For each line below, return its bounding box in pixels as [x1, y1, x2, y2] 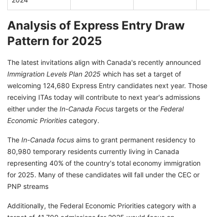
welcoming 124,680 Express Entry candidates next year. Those [7, 81, 207, 90]
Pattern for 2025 [7, 34, 102, 48]
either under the [7, 105, 60, 113]
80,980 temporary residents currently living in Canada [7, 147, 179, 156]
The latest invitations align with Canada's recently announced [7, 58, 201, 67]
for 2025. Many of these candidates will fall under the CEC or [7, 170, 200, 179]
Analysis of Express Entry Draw [7, 18, 185, 33]
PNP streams [7, 182, 48, 191]
